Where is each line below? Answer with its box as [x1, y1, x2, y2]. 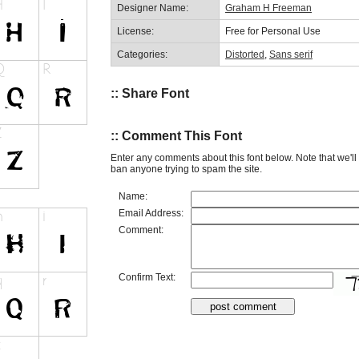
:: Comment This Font [111, 129, 242, 143]
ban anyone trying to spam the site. [111, 163, 262, 175]
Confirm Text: [119, 271, 175, 283]
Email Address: [119, 207, 184, 219]
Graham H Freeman [225, 2, 312, 14]
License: [117, 25, 154, 37]
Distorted [225, 48, 264, 60]
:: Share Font [111, 86, 189, 100]
